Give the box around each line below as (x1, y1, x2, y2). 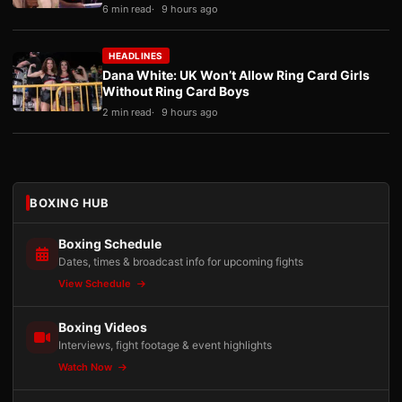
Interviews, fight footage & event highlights (58, 338, 272, 352)
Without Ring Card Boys (102, 83, 249, 99)
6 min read (102, 3, 152, 15)
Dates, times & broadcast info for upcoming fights (58, 255, 303, 268)
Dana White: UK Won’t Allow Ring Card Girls (102, 67, 370, 83)
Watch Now (58, 361, 115, 373)
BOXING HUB (30, 196, 109, 210)
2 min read (102, 106, 152, 118)
